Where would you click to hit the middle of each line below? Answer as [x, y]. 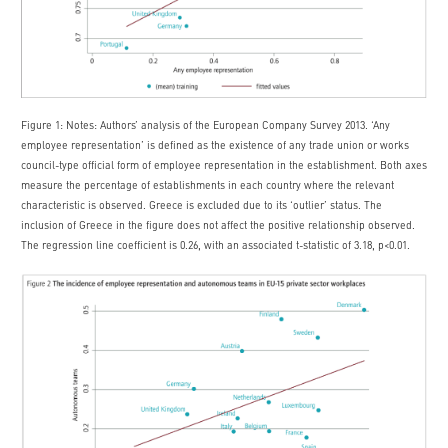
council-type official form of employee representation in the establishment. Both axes [224, 166]
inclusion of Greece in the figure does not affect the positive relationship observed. [218, 226]
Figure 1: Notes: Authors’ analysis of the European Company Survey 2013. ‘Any [205, 126]
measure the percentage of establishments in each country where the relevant [207, 186]
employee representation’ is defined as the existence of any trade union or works [215, 146]
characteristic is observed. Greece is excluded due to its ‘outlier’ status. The [201, 206]
